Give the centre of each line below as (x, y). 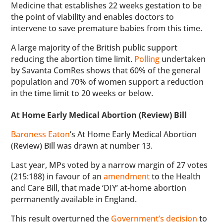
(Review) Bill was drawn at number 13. (82, 146)
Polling (147, 59)
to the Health (175, 176)
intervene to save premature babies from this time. (108, 28)
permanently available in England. (75, 199)
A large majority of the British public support (94, 48)
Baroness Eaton (41, 134)
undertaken (183, 59)
